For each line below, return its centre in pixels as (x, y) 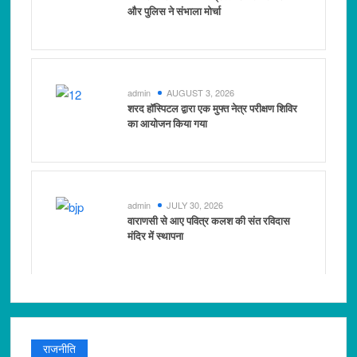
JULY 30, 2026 (195, 204)
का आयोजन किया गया (168, 124)
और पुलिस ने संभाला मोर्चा (175, 11)
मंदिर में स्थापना (156, 236)
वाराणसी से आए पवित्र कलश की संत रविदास (209, 221)
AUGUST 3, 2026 (201, 92)
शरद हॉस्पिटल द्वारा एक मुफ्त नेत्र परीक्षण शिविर (213, 108)
